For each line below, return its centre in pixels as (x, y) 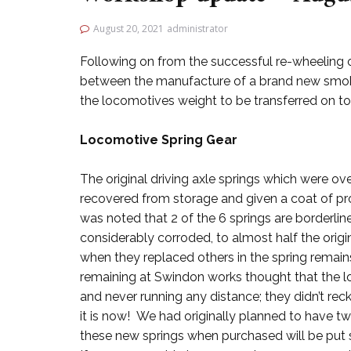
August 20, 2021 (128, 29)
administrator (197, 29)
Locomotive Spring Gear (159, 140)
